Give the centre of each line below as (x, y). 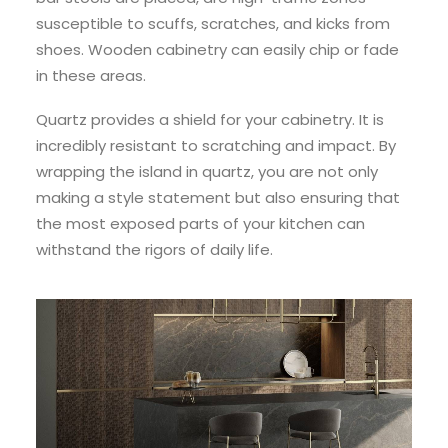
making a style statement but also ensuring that (218, 197)
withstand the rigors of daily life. (154, 249)
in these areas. (91, 75)
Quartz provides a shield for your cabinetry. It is (210, 119)
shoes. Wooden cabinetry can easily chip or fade (217, 49)
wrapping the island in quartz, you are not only (207, 171)
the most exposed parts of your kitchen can (200, 223)
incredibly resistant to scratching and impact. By (216, 145)
